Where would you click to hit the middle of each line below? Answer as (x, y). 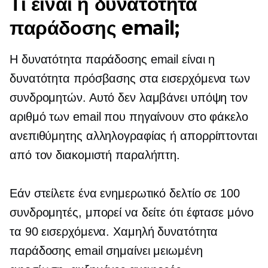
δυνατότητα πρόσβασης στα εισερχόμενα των (130, 78)
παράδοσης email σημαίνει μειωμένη (106, 251)
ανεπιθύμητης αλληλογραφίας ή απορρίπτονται (133, 136)
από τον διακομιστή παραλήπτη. (95, 155)
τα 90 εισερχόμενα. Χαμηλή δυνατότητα (114, 232)
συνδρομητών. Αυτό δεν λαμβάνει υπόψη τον (129, 98)
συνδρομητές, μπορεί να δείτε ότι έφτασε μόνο (132, 212)
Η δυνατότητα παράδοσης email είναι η (112, 59)
